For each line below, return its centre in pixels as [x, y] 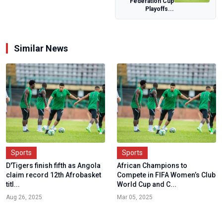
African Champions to [152, 165]
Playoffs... [160, 9]
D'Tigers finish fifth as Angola [53, 165]
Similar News [41, 48]
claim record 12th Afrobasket [54, 175]
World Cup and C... [147, 184]
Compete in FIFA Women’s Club [166, 175]
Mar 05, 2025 [135, 197]
